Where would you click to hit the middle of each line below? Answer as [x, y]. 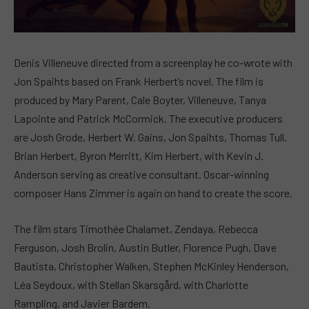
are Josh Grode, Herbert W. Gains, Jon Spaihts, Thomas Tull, [150, 137]
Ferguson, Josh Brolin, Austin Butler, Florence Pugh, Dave [145, 247]
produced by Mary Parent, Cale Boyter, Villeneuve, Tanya [140, 100]
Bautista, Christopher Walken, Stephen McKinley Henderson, [151, 266]
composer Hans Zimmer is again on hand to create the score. [153, 193]
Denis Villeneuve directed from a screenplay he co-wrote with [153, 63]
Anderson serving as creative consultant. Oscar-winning [141, 175]
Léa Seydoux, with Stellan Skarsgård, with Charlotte [131, 284]
